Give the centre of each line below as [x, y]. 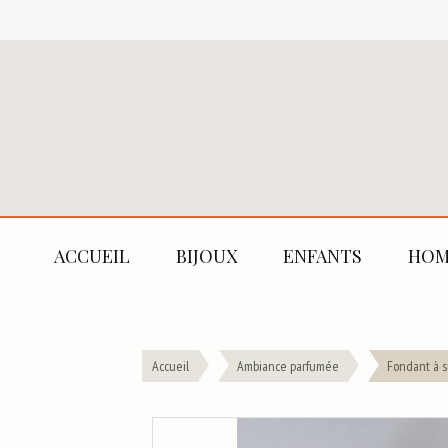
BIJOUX [206, 256]
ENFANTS [322, 256]
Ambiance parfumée [288, 366]
